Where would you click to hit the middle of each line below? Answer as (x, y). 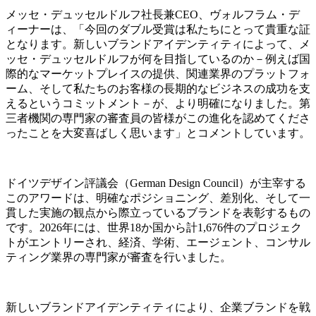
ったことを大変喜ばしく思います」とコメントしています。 (158, 133)
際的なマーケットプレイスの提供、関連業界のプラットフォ (158, 73)
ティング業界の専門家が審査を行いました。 (119, 257)
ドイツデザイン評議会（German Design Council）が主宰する (156, 183)
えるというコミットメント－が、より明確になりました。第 (158, 103)
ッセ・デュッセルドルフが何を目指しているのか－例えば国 (158, 59)
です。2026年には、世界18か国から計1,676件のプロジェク (154, 227)
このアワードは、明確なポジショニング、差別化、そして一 (158, 197)
